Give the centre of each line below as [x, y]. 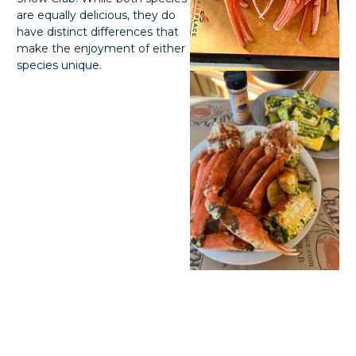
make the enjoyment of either [101, 48]
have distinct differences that [98, 31]
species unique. [59, 65]
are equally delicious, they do [96, 15]
